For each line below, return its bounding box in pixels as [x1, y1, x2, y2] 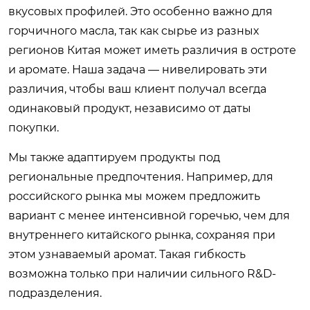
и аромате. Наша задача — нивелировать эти [8, 62, 267, 76]
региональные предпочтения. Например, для [8, 170, 273, 183]
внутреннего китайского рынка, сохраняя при [8, 228, 275, 241]
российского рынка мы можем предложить [8, 189, 260, 203]
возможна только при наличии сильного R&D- [8, 266, 276, 280]
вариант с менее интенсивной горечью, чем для [8, 208, 290, 222]
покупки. [8, 120, 59, 134]
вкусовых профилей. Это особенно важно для [8, 4, 273, 18]
